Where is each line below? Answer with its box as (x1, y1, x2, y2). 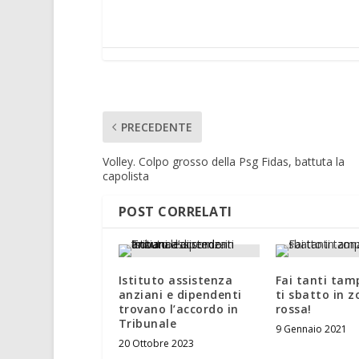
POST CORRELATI (118, 203, 232, 221)
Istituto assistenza (118, 272, 233, 288)
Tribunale (118, 316, 177, 332)
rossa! (275, 301, 312, 317)
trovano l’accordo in (118, 301, 239, 317)
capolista (102, 168, 149, 184)
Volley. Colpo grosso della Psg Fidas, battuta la (102, 154, 345, 170)
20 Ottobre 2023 (118, 337, 194, 351)
